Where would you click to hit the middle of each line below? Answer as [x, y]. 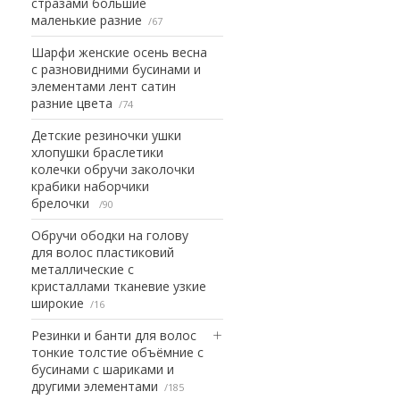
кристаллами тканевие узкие [119, 286]
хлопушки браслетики [97, 152]
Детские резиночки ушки [106, 135]
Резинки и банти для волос [114, 335]
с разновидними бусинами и [116, 69]
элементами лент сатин [104, 86]
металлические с [83, 269]
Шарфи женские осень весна [119, 52]
